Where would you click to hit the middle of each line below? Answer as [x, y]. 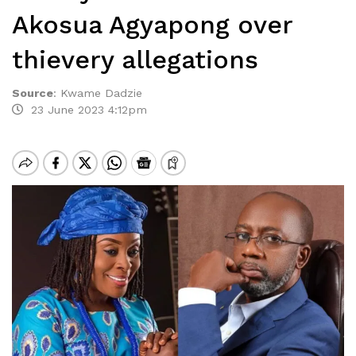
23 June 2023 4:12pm [85, 110]
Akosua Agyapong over [152, 25]
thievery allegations [135, 60]
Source [33, 93]
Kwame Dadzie [103, 93]
